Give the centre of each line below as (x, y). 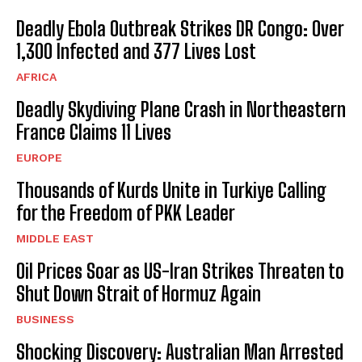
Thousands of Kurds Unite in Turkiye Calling (171, 191)
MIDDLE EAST (55, 239)
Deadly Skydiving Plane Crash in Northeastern (181, 110)
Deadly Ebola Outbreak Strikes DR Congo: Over (180, 29)
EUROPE (39, 158)
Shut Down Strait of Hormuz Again (139, 294)
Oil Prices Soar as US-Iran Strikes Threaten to (180, 271)
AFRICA (36, 77)
